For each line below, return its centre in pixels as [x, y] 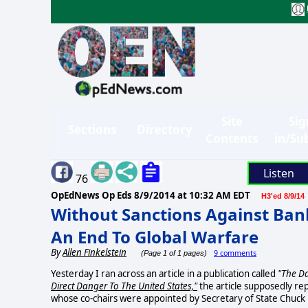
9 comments [235, 253]
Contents [232, 138]
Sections [92, 130]
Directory [165, 130]
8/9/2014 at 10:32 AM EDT [192, 195]
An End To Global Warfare [155, 236]
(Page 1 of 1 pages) [173, 253]
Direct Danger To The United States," [124, 286]
